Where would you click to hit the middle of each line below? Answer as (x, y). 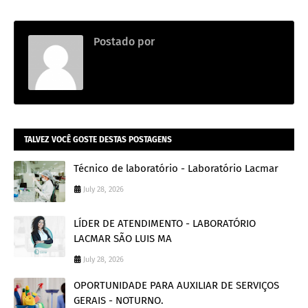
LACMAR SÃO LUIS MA (123, 239)
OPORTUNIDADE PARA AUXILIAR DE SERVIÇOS (176, 286)
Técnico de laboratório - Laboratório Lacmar (176, 169)
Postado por (124, 42)
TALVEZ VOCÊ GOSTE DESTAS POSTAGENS (98, 140)
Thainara (178, 42)
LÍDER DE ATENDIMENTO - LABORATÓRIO (165, 224)
